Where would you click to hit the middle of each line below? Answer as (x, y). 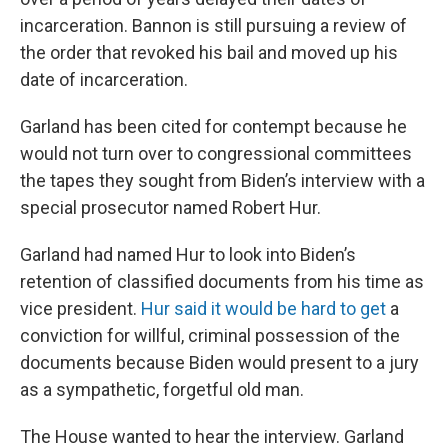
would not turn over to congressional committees (216, 153)
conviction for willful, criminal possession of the (210, 335)
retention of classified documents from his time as (222, 281)
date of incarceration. (104, 79)
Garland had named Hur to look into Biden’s (188, 254)
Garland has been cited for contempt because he (213, 126)
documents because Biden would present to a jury (219, 362)
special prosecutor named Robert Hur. (170, 207)
